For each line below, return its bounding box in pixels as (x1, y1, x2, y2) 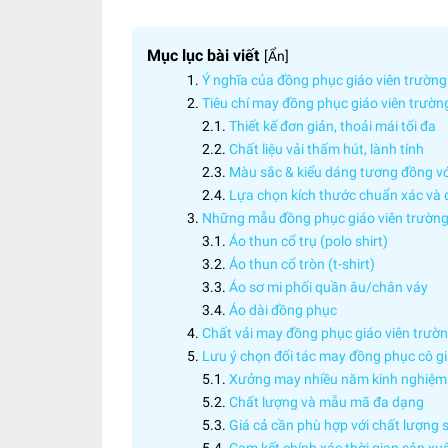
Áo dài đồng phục (229, 302, 340, 318)
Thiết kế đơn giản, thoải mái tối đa (229, 118, 436, 134)
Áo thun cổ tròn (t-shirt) (229, 256, 378, 272)
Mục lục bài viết (147, 46, 259, 65)
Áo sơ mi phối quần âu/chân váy (229, 279, 431, 295)
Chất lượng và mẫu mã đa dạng (229, 394, 424, 410)
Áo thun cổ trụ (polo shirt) (229, 233, 391, 249)
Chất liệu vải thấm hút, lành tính (229, 141, 430, 157)
